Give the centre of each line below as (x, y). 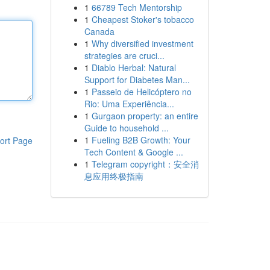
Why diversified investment (142, 43)
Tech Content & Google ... (133, 152)
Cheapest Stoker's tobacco (143, 19)
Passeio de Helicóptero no (141, 92)
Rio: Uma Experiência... (129, 104)
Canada (99, 31)
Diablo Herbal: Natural (133, 67)
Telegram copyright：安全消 (145, 164)
